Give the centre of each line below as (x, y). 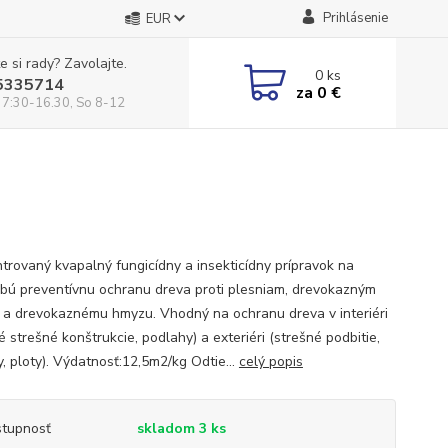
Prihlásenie (355, 18)
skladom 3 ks (181, 428)
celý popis (270, 361)
